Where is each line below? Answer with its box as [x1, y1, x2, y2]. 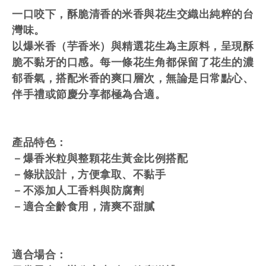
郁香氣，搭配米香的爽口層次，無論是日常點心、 [12, 72, 254, 84]
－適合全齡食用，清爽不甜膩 [12, 201, 155, 213]
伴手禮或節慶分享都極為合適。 [12, 88, 166, 100]
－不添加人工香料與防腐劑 [12, 185, 144, 197]
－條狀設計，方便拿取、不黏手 [12, 169, 166, 180]
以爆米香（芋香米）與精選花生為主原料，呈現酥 [12, 40, 254, 52]
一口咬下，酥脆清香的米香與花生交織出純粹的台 [12, 8, 254, 20]
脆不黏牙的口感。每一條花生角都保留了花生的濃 [12, 56, 254, 68]
